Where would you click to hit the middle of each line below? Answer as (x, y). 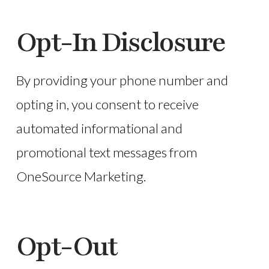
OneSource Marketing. (81, 177)
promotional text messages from (106, 153)
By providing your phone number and (122, 80)
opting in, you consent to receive (107, 104)
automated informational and (99, 128)
